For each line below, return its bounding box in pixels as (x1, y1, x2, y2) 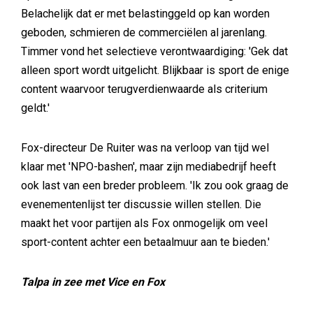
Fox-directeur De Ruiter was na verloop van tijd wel (21, 141, 269, 154)
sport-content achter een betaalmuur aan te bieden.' (21, 235, 270, 249)
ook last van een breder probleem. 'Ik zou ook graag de (21, 179, 289, 192)
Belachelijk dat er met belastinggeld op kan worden (21, 7, 270, 20)
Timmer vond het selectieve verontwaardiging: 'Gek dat (21, 45, 288, 58)
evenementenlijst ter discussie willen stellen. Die (21, 198, 261, 211)
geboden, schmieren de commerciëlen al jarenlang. (21, 26, 267, 39)
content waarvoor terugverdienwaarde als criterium (21, 82, 268, 96)
